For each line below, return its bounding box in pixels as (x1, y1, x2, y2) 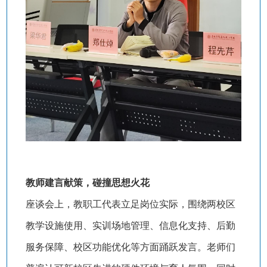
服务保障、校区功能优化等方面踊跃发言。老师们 (25, 242, 235, 253)
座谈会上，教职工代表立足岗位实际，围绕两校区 (25, 199, 235, 210)
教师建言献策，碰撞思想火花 (25, 178, 150, 188)
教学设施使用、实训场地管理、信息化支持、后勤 (25, 221, 235, 231)
